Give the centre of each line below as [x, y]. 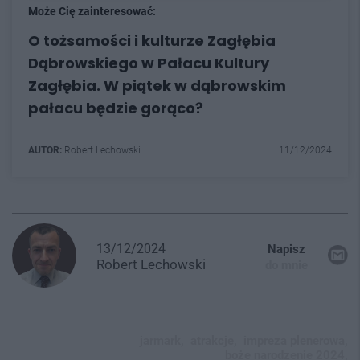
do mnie [286, 265]
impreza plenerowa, [296, 340]
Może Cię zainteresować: [92, 11]
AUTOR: [45, 150]
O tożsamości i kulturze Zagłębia [152, 40]
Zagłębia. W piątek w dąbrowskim [157, 85]
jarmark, [162, 340]
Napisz [286, 249]
